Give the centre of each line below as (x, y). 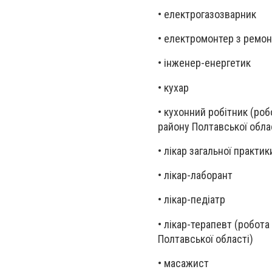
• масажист (183, 263)
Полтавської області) (206, 239)
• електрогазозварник (207, 15)
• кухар (173, 87)
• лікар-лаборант (195, 175)
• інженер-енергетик (204, 63)
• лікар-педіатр (192, 200)
